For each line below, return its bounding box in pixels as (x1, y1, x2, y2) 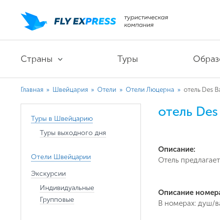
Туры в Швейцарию (31, 114, 93, 123)
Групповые (40, 195, 74, 204)
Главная (21, 86, 43, 93)
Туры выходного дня (40, 129, 106, 137)
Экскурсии (31, 169, 66, 178)
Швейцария (53, 86, 89, 93)
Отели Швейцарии (31, 153, 91, 161)
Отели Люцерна (126, 86, 176, 93)
